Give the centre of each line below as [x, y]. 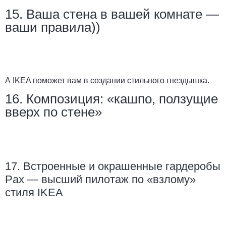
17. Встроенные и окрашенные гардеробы [113, 166]
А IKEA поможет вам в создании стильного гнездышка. [107, 81]
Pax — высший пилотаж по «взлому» [100, 180]
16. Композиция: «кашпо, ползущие [111, 99]
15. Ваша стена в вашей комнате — [112, 14]
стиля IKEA [34, 193]
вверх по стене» [53, 112]
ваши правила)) [53, 27]
